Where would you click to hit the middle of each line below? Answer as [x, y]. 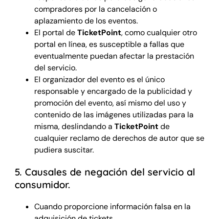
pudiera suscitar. [64, 150]
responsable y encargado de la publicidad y [113, 91]
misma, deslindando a [74, 126]
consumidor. [42, 184]
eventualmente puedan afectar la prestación [114, 56]
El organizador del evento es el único [99, 79]
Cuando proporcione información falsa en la [112, 206]
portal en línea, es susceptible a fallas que [109, 44]
